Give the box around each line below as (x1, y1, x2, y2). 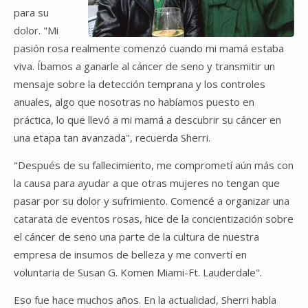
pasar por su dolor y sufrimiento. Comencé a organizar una (14, 193, 289, 208)
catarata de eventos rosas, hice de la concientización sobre (14, 211, 294, 225)
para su (14, 5, 49, 19)
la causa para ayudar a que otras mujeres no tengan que (14, 175, 280, 190)
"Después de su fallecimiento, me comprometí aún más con (14, 157, 294, 172)
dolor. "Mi (14, 23, 58, 37)
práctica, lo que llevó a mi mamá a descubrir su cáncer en (14, 112, 281, 126)
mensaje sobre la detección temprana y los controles (14, 76, 265, 91)
